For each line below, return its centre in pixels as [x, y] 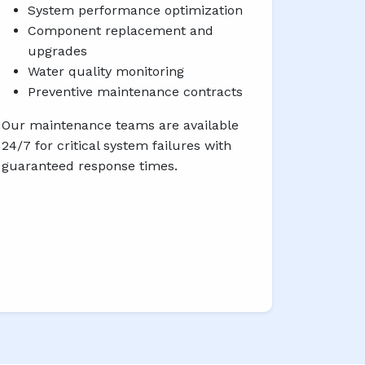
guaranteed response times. [90, 166]
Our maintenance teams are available [120, 125]
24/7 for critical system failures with [117, 146]
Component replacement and [121, 31]
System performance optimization [135, 11]
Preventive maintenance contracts [135, 92]
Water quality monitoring [106, 72]
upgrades [57, 51]
